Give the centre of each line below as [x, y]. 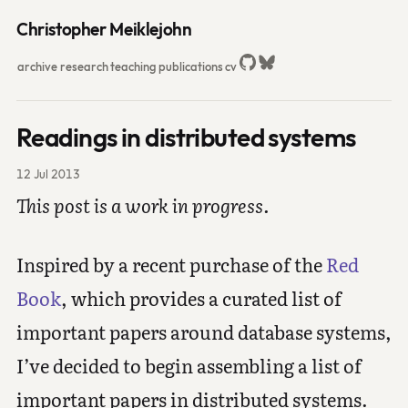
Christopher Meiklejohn [104, 29]
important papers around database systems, [204, 332]
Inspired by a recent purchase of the [171, 265]
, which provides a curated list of [201, 298]
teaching [133, 66]
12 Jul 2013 [48, 173]
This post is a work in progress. [142, 205]
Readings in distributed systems [186, 137]
